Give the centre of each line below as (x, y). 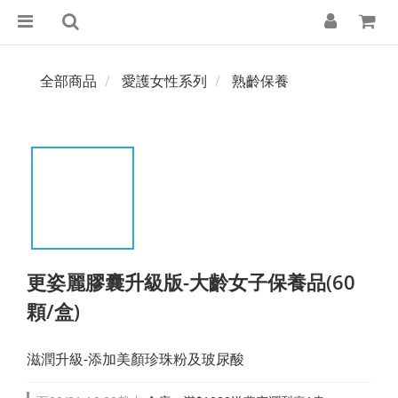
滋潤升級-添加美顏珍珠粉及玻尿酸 (135, 359)
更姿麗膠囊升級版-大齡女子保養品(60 (191, 282)
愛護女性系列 (164, 81)
